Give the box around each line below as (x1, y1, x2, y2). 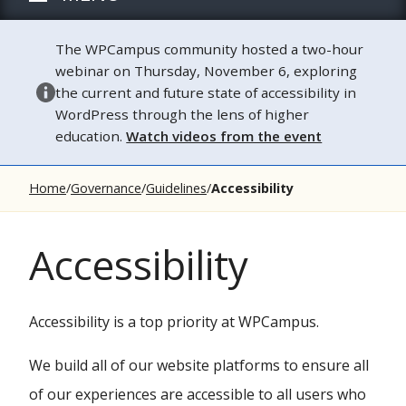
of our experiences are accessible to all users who (29, 384, 366, 404)
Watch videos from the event (126, 127, 323, 145)
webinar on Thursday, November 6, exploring (55, 62, 358, 80)
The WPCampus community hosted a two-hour (55, 40, 364, 58)
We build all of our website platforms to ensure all (29, 355, 369, 375)
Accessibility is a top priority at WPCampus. (29, 312, 319, 332)
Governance (71, 179, 141, 197)
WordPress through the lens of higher (55, 105, 310, 123)
